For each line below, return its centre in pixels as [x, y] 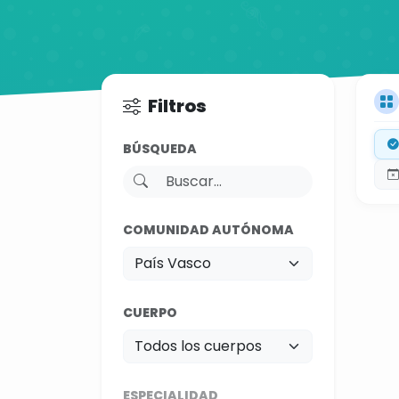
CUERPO [150, 313]
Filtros [177, 106]
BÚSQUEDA [160, 149]
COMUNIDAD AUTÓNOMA [208, 230]
